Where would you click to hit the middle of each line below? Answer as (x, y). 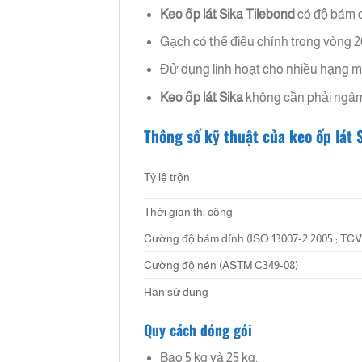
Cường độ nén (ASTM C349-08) (221, 265)
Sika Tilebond (257, 14)
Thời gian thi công (188, 211)
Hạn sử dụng (176, 291)
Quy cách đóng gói (198, 329)
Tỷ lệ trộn (167, 177)
